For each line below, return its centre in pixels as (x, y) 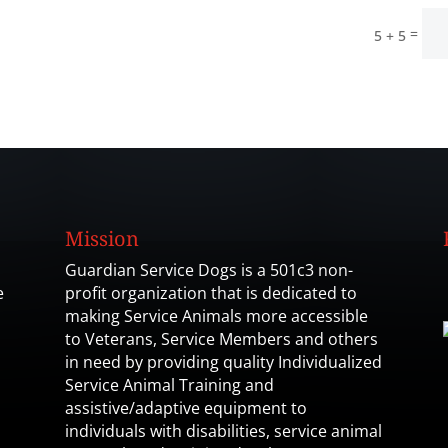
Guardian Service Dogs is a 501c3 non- (208, 270)
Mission (101, 239)
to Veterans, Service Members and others (221, 339)
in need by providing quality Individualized (223, 362)
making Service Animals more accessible (216, 316)
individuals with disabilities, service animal (223, 431)
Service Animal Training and (169, 385)
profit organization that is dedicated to (210, 293)
